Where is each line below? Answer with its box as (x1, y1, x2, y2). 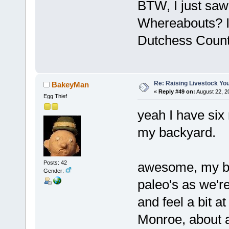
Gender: (43, 167, 65, 174)
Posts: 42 (43, 159, 67, 166)
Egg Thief (43, 93, 67, 100)
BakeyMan (52, 80, 89, 89)
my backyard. (137, 125, 216, 141)
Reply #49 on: (158, 88, 195, 95)
